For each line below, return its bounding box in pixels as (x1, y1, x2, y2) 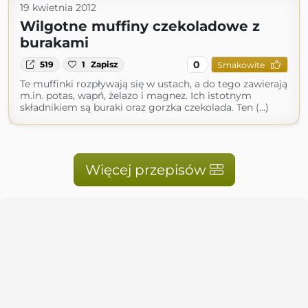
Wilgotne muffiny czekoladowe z (20, 18, 260, 34)
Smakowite (217, 59, 265, 70)
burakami (20, 34, 89, 51)
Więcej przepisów (85, 162, 210, 178)
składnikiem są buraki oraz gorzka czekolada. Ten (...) (20, 101, 269, 113)
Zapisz (91, 59, 119, 69)
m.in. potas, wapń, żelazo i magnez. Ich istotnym (20, 89, 252, 102)
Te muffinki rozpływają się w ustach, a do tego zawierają (20, 78, 287, 90)
